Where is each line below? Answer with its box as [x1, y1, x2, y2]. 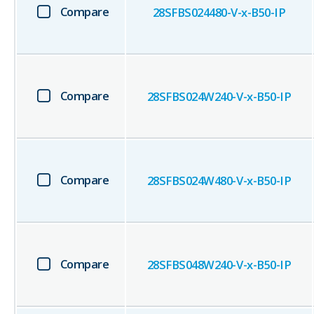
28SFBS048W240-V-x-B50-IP [146, 257, 292, 273]
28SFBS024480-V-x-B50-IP [152, 4, 286, 21]
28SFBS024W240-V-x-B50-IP [146, 88, 292, 105]
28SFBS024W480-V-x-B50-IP [146, 172, 292, 189]
